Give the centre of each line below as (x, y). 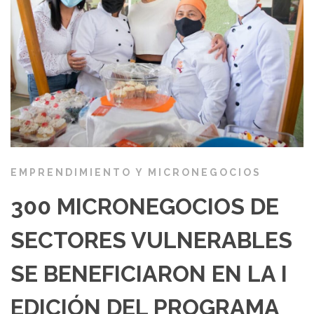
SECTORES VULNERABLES (151, 240)
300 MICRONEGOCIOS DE (145, 207)
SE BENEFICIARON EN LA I (149, 274)
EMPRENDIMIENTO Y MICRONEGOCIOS (136, 173)
